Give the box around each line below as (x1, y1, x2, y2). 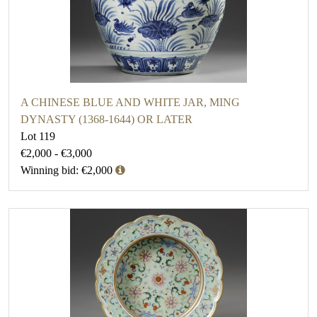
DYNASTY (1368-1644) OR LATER (21, 113, 192, 126)
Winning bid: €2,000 (21, 164, 113, 177)
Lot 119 (21, 130, 55, 143)
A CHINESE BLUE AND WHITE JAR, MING (21, 96, 240, 109)
